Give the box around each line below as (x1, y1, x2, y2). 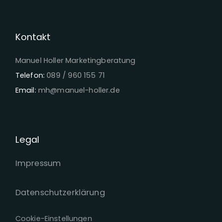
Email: (15, 85, 38, 96)
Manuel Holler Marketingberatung (15, 55, 136, 66)
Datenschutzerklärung (15, 187, 105, 199)
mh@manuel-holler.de (38, 85, 120, 96)
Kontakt (15, 30, 51, 43)
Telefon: (15, 70, 45, 81)
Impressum (15, 157, 61, 169)
